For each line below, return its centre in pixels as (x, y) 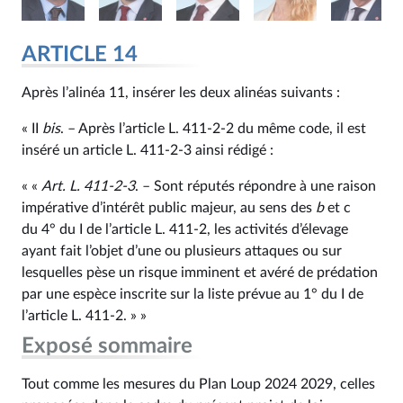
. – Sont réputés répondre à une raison (255, 186)
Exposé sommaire (107, 346)
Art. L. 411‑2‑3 (88, 186)
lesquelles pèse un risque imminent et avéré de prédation (200, 273)
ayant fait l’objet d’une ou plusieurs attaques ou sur (182, 251)
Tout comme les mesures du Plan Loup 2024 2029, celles (198, 384)
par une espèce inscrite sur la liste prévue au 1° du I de (193, 294)
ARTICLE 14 (80, 55)
